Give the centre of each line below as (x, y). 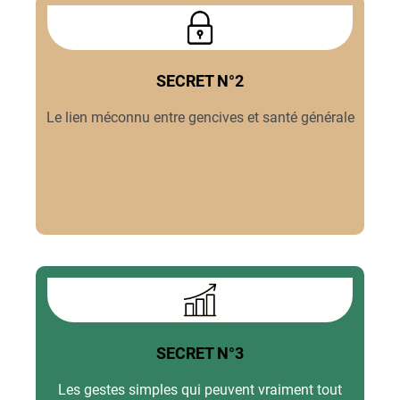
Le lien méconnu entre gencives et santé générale (200, 117)
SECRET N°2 (200, 80)
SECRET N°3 (200, 353)
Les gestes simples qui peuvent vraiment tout (200, 389)
